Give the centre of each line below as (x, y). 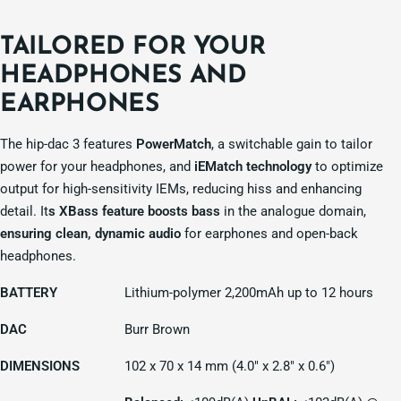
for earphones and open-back (269, 234)
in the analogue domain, (293, 212)
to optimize (347, 167)
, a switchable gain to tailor (292, 145)
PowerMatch (174, 145)
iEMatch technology (253, 167)
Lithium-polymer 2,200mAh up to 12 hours (249, 293)
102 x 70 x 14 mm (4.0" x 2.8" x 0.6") (230, 367)
